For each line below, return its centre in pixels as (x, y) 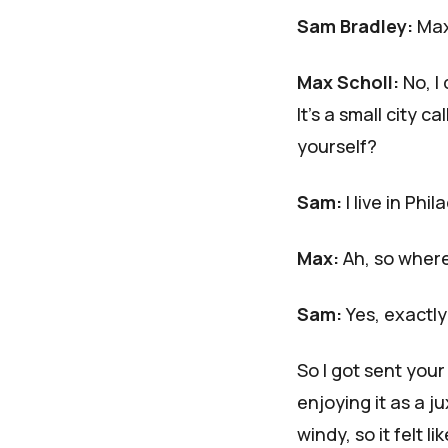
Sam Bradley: (355, 26)
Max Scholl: (348, 82)
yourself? (337, 146)
